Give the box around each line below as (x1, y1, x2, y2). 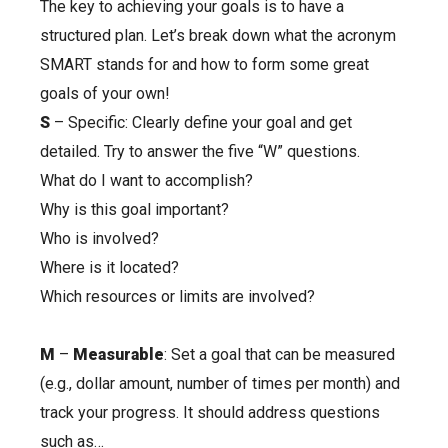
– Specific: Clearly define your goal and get (54, 112, 352, 132)
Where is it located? (40, 257, 183, 277)
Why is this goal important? (40, 199, 233, 219)
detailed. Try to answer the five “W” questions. (40, 141, 364, 161)
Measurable (73, 344, 164, 364)
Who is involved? (40, 228, 163, 248)
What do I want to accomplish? (40, 170, 257, 190)
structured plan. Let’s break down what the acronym (40, 25, 396, 45)
